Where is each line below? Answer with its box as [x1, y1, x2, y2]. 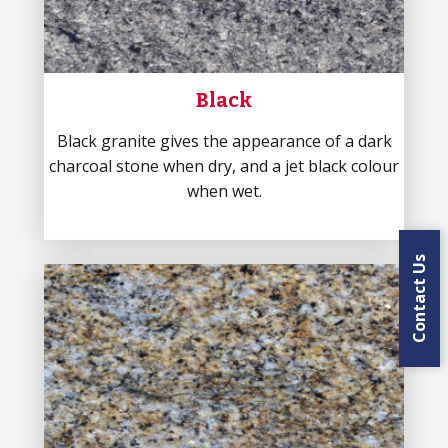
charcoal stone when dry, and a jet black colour [49, 155, 399, 177]
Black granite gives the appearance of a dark [56, 130, 392, 152]
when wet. [186, 180, 262, 202]
